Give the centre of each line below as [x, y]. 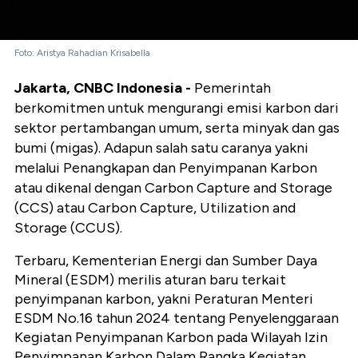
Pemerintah [231, 88]
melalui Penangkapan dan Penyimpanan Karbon [166, 167]
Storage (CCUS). [68, 227]
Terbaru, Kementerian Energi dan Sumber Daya [166, 260]
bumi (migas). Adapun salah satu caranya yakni [161, 147]
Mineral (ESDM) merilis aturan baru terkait [150, 279]
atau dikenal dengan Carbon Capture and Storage [173, 187]
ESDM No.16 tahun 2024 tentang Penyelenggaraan [177, 318]
